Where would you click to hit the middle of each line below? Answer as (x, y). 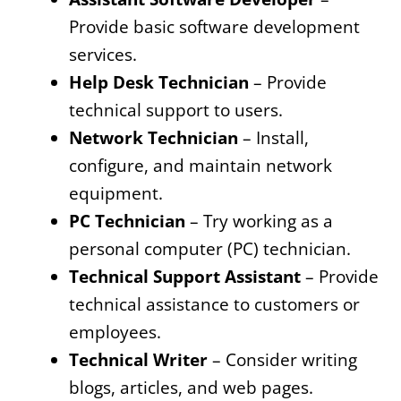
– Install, (273, 137)
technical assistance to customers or (214, 304)
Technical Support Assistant (185, 276)
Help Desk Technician (159, 82)
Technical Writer (138, 359)
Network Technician (154, 137)
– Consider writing (282, 359)
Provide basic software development (214, 26)
